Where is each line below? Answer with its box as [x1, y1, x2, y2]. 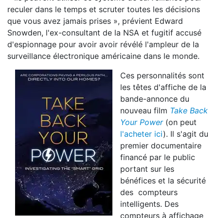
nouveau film [120, 106, 170, 115]
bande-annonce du [120, 94, 189, 104]
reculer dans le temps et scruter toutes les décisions [7, 4, 200, 14]
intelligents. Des [120, 199, 179, 209]
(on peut [163, 117, 197, 127]
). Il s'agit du [163, 129, 208, 139]
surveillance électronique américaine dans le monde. [7, 51, 200, 61]
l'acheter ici [120, 129, 163, 139]
